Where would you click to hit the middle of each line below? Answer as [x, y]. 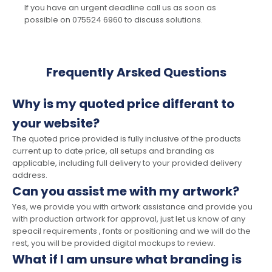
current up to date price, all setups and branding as [113, 151]
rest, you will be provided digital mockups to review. [114, 243]
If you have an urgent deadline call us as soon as [120, 8]
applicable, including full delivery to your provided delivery [127, 163]
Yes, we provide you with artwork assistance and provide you [132, 207]
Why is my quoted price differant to [123, 104]
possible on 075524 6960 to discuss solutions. [114, 20]
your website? [56, 124]
